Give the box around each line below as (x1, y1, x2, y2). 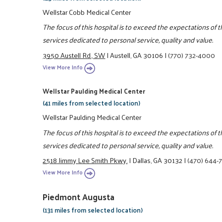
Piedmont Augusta (43, 189, 115, 205)
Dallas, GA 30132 (132, 153, 183, 166)
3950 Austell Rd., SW (43, 48, 106, 61)
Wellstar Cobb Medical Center (43, 5, 131, 18)
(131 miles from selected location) (43, 204, 143, 216)
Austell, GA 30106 (110, 48, 164, 61)
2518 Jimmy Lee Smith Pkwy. (43, 153, 128, 166)
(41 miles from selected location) (43, 97, 141, 109)
